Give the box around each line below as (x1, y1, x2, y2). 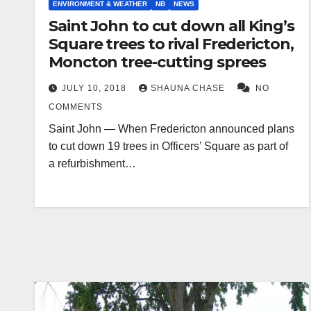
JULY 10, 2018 (62, 83, 129, 93)
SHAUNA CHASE (151, 83, 228, 93)
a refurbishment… (49, 157, 136, 169)
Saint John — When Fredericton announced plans (49, 122, 294, 135)
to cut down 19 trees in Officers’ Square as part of (49, 140, 288, 152)
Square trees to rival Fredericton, (49, 34, 294, 53)
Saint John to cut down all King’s (49, 16, 294, 35)
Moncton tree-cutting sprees (49, 52, 267, 72)
